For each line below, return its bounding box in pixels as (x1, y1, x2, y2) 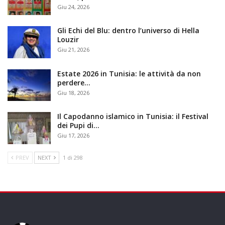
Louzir (57, 35, 79, 45)
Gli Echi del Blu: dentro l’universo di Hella (57, 26, 199, 36)
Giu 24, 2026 (57, 3, 89, 11)
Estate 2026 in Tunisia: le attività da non (57, 68, 201, 78)
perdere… (57, 77, 90, 87)
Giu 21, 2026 (57, 46, 89, 54)
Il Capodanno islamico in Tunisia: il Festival (57, 111, 208, 122)
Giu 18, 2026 (57, 88, 89, 96)
